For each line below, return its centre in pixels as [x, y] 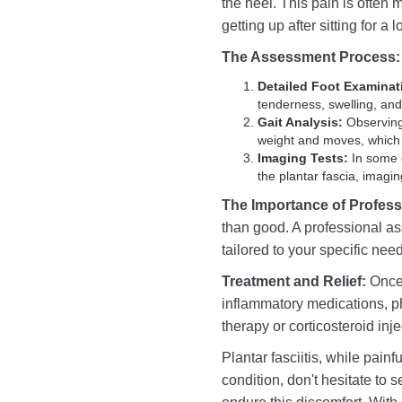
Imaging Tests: [303, 158]
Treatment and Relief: [296, 281]
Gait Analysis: [300, 122]
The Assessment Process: [311, 57]
